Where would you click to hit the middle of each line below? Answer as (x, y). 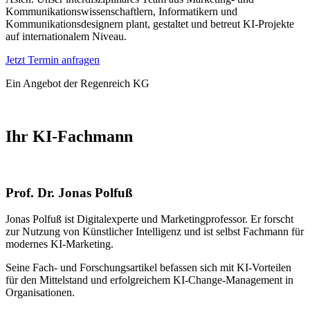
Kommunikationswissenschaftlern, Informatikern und (121, 12)
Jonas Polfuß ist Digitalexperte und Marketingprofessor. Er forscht (149, 219)
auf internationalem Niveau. (66, 37)
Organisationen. (40, 293)
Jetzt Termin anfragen (53, 60)
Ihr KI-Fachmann (69, 137)
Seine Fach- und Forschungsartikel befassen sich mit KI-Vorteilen (148, 268)
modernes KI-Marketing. (60, 244)
